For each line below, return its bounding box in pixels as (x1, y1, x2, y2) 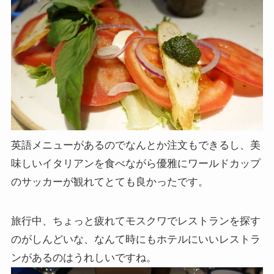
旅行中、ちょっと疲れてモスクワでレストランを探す (10, 215, 261, 228)
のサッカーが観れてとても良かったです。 (10, 176, 209, 188)
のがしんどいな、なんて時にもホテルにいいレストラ (10, 234, 261, 246)
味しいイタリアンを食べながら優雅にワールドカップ (10, 158, 261, 170)
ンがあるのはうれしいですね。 (10, 252, 157, 264)
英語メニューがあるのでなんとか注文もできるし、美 (10, 139, 261, 152)
